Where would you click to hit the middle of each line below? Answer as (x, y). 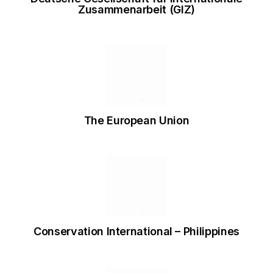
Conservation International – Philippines (136, 232)
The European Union (136, 121)
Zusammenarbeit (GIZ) (136, 10)
